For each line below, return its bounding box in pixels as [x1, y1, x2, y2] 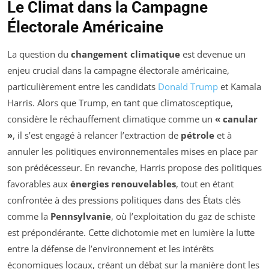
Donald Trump [158, 80, 218, 93]
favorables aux [7, 178, 70, 190]
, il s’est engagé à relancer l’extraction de [13, 129, 181, 142]
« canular [215, 113, 258, 125]
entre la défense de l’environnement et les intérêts [7, 243, 214, 255]
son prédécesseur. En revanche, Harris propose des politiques [7, 162, 262, 174]
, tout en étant [176, 178, 234, 190]
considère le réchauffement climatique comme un [7, 113, 215, 125]
